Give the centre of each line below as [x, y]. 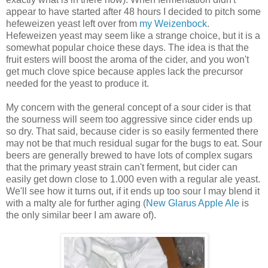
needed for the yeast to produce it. [77, 83]
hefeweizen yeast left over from [73, 23]
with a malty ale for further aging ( [76, 203]
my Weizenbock [173, 23]
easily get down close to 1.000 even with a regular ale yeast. [133, 179]
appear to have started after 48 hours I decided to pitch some [133, 11]
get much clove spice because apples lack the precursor [124, 71]
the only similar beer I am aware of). [81, 215]
